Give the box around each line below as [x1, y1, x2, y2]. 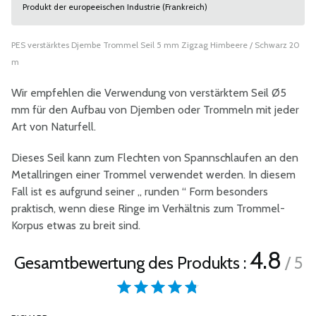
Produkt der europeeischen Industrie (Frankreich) [23, 1, 207, 12]
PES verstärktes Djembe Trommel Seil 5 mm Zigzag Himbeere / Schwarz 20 [11, 39, 300, 50]
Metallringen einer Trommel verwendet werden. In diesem [11, 168, 296, 181]
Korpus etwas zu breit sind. [11, 219, 140, 232]
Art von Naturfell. [11, 120, 96, 133]
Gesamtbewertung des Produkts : [13, 253, 250, 273]
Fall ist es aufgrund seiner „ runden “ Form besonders [11, 185, 268, 198]
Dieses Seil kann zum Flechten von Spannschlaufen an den [11, 151, 298, 164]
